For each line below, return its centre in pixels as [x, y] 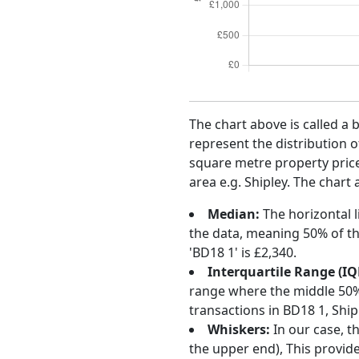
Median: [234, 214]
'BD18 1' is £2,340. [243, 252]
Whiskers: [239, 329]
